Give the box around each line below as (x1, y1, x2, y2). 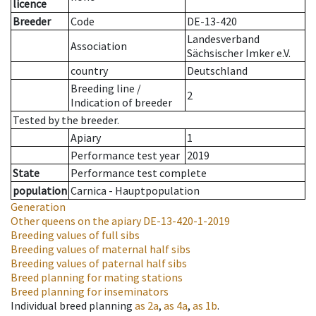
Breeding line (71, 81, 135, 96)
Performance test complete (71, 166, 207, 181)
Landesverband (187, 32, 260, 47)
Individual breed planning (11, 298, 133, 313)
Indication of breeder (71, 95, 172, 110)
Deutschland (187, 63, 248, 78)
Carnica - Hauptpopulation (71, 183, 200, 198)
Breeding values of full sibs (11, 228, 140, 243)
